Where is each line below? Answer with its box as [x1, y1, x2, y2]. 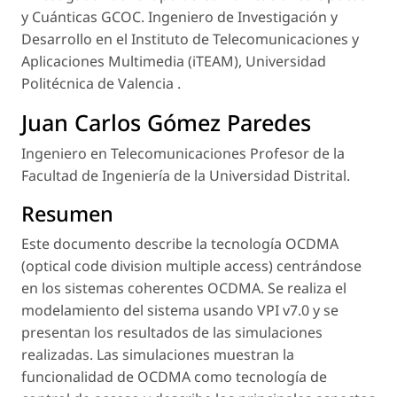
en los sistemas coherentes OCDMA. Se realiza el [21, 278, 346, 299]
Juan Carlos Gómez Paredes [21, 107, 311, 138]
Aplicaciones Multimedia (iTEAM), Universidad [21, 51, 326, 72]
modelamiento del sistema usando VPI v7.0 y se [21, 300, 339, 321]
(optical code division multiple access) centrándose [21, 256, 362, 276]
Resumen [21, 199, 113, 229]
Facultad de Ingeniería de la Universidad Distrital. [21, 166, 350, 186]
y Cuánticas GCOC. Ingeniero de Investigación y [21, 7, 338, 27]
